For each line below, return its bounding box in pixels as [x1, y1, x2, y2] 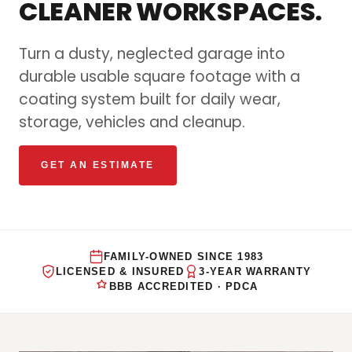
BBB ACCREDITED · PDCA [108, 280, 258, 292]
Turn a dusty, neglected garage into [19, 43, 285, 65]
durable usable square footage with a [19, 66, 300, 88]
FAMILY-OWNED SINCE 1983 [103, 251, 264, 262]
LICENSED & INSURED [55, 266, 185, 277]
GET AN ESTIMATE [41, 159, 155, 171]
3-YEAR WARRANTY [199, 266, 312, 277]
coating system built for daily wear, [19, 89, 280, 111]
